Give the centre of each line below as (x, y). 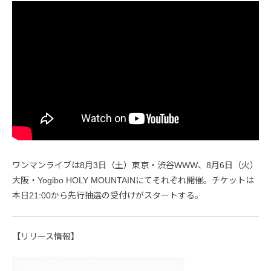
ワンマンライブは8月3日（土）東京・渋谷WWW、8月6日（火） (135, 165)
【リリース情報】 (46, 236)
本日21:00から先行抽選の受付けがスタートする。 (108, 195)
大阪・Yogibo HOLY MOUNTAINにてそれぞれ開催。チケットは (133, 180)
